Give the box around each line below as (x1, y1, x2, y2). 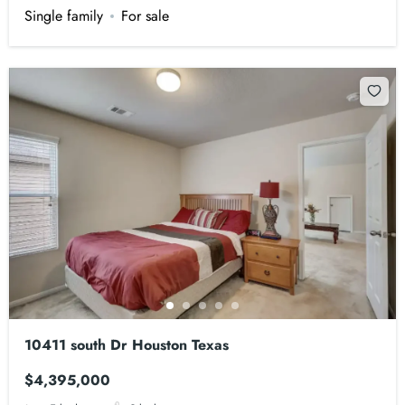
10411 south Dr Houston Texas (24, 334, 230, 356)
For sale (121, 5, 170, 26)
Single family (24, 5, 104, 26)
